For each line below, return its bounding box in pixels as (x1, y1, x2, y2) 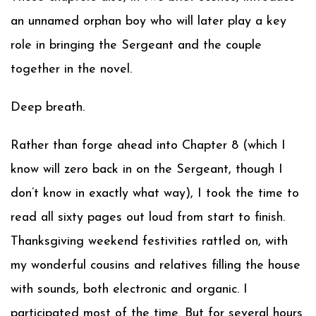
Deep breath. (11, 101, 85, 114)
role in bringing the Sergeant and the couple (11, 39, 262, 52)
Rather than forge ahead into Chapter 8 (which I (11, 139, 286, 152)
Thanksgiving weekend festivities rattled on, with (11, 235, 288, 248)
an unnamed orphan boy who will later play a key (11, 15, 286, 28)
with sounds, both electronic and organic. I (11, 283, 248, 296)
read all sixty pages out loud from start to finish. (11, 211, 285, 224)
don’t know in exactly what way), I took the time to (11, 187, 299, 200)
